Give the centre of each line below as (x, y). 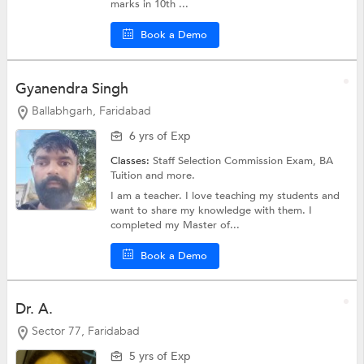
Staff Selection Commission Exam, (236, 160)
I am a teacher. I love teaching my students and (225, 195)
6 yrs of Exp (160, 136)
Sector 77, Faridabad (85, 331)
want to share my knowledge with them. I (212, 210)
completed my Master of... (175, 225)
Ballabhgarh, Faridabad (91, 110)
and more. (171, 175)
